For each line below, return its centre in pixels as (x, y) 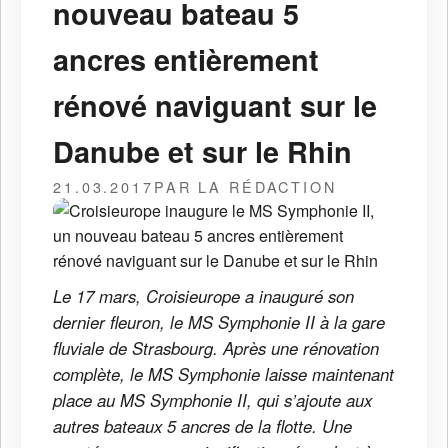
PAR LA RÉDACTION (245, 186)
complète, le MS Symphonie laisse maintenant (223, 373)
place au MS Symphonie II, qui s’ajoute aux (212, 399)
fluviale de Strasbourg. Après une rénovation (216, 347)
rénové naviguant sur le (215, 105)
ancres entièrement (186, 59)
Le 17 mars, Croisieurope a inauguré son (203, 295)
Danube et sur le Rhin (202, 151)
